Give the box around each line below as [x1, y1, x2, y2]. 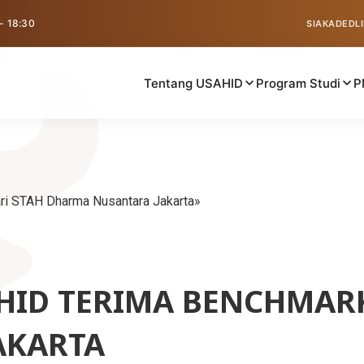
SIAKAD [306, 17, 342, 29]
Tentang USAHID [144, 75, 244, 91]
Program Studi [256, 75, 341, 91]
